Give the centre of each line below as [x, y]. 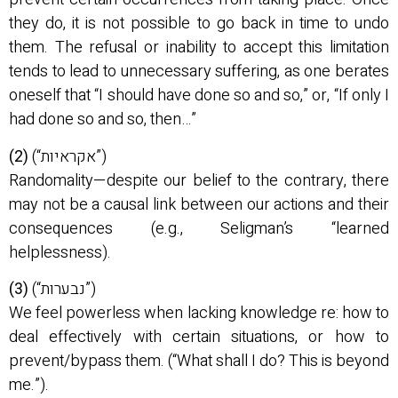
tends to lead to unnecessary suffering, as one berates [199, 72]
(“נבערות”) [91, 290]
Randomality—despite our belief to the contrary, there [199, 180]
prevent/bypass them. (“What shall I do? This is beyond [199, 362]
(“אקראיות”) [101, 156]
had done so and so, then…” [104, 120]
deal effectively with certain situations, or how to [199, 338]
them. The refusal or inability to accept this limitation [199, 48]
